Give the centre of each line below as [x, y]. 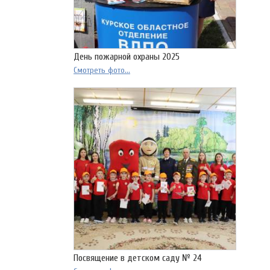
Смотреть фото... [102, 71]
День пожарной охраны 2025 [127, 57]
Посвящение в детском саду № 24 [138, 258]
